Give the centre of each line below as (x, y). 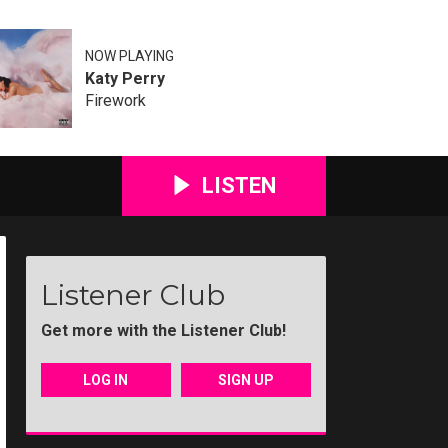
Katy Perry (124, 78)
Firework (115, 100)
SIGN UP (246, 380)
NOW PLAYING (129, 55)
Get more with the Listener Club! (163, 331)
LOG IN (106, 380)
